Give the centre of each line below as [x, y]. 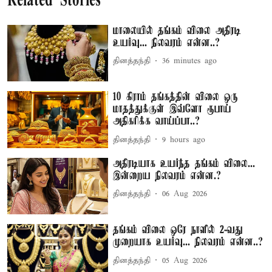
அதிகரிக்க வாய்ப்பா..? [157, 122]
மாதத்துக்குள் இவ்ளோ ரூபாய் [172, 110]
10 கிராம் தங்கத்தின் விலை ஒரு [176, 97]
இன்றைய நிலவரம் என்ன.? [167, 176]
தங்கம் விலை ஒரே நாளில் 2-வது [178, 230]
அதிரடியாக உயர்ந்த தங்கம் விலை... [184, 164]
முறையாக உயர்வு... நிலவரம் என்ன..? [188, 243]
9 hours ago [184, 140]
